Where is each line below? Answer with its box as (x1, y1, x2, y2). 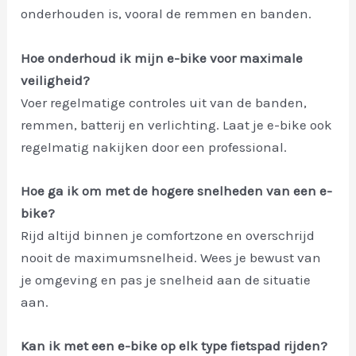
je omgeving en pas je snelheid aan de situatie (21, 271, 311, 288)
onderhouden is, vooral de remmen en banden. (21, 6, 312, 22)
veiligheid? (21, 72, 91, 88)
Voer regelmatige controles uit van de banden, (21, 94, 308, 110)
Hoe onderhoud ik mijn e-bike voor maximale (21, 49, 304, 66)
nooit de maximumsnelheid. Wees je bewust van (21, 249, 322, 265)
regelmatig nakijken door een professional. (21, 138, 288, 155)
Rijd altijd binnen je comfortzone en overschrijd (21, 226, 315, 243)
